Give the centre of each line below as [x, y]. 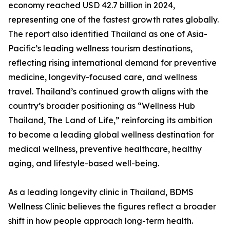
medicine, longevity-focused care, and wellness [103, 77]
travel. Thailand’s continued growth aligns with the [108, 92]
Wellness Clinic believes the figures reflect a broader [112, 207]
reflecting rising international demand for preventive [112, 63]
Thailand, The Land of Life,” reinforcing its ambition [110, 120]
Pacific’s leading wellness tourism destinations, [100, 49]
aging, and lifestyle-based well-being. [84, 164]
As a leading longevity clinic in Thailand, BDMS [101, 192]
